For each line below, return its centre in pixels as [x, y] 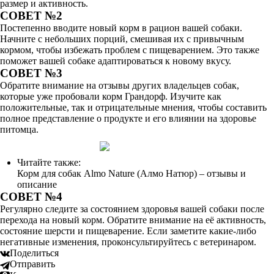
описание [37, 184]
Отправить [32, 264]
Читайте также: [49, 162]
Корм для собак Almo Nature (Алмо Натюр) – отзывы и [131, 173]
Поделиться [34, 253]
